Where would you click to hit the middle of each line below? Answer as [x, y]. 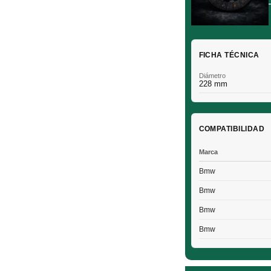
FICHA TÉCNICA [229, 55]
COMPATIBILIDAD [232, 129]
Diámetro [212, 76]
